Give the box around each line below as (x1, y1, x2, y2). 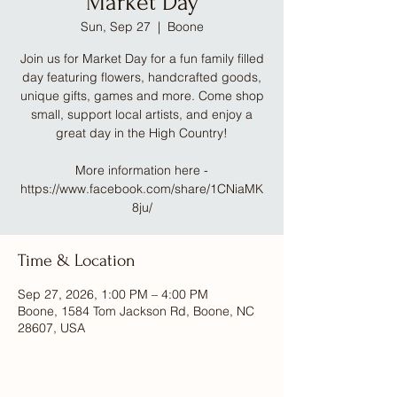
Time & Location (18, 251, 136, 270)
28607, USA (18, 320, 85, 336)
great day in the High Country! (56, 125, 228, 141)
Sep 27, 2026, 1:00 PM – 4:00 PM (18, 286, 208, 302)
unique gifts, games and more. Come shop (19, 88, 264, 104)
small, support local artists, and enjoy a (31, 106, 253, 122)
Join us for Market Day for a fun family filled (19, 51, 264, 66)
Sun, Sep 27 (80, 19, 151, 35)
